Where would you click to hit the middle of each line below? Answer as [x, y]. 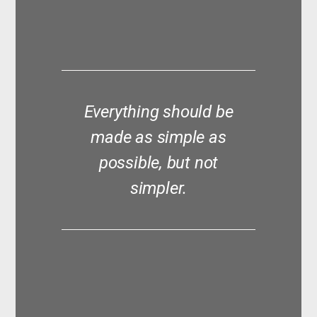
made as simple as [158, 137]
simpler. [158, 188]
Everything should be [158, 111]
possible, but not [158, 162]
